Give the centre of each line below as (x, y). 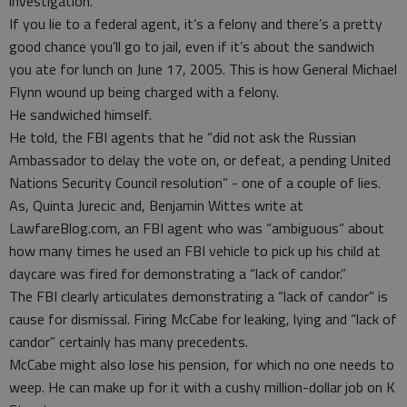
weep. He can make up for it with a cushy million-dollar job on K (202, 387)
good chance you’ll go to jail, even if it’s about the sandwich (192, 46)
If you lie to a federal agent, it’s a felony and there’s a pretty (196, 24)
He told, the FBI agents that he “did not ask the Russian (183, 137)
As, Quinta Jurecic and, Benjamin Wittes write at (156, 205)
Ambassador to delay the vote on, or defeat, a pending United (200, 160)
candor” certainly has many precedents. (129, 342)
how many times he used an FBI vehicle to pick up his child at (195, 251)
